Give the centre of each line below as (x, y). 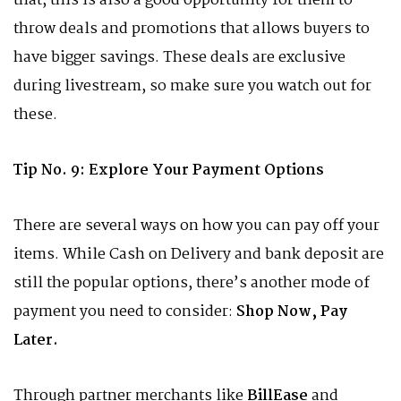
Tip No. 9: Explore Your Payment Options (169, 171)
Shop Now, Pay (292, 312)
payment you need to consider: (125, 312)
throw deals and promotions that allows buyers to (192, 29)
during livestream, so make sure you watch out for (192, 86)
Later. (38, 341)
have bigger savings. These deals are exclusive (179, 58)
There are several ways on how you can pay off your (196, 226)
